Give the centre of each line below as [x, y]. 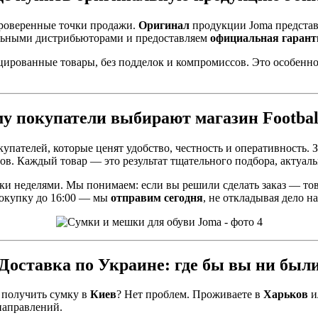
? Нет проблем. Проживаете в [190, 295]
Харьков [286, 295]
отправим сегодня [157, 197]
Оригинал [164, 25]
